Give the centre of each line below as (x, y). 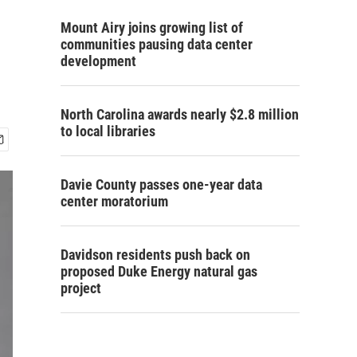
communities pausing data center (157, 44)
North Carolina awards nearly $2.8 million (180, 114)
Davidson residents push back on (155, 255)
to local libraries (108, 131)
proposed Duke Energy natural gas (159, 271)
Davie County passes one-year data (161, 184)
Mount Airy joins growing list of (152, 27)
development (98, 61)
